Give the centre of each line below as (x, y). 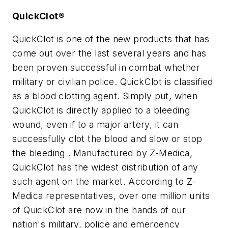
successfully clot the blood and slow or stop (107, 139)
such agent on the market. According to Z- (104, 182)
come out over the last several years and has (109, 53)
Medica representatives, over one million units (111, 196)
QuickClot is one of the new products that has (111, 39)
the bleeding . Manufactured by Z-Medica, (102, 153)
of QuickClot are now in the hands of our (99, 210)
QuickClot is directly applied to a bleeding (101, 110)
